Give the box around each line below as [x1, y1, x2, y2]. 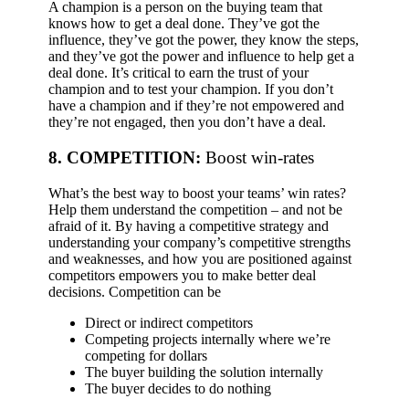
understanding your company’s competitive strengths [48, 234, 351, 250]
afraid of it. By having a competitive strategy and [48, 217, 329, 234]
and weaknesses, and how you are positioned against [48, 250, 351, 267]
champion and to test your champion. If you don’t [48, 81, 333, 98]
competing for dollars [85, 347, 207, 363]
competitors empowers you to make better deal [48, 267, 316, 283]
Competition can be [109, 283, 221, 299]
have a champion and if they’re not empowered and [48, 98, 344, 114]
